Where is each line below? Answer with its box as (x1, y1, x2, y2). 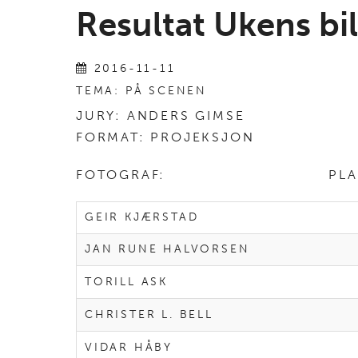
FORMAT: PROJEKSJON (76, 129, 255, 145)
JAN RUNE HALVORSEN (85, 242, 250, 257)
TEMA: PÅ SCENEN (76, 84, 207, 98)
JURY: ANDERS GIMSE (76, 108, 245, 124)
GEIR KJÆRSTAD (85, 210, 199, 225)
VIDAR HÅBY (85, 340, 173, 355)
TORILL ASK (85, 275, 168, 289)
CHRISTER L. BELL (85, 308, 213, 322)
